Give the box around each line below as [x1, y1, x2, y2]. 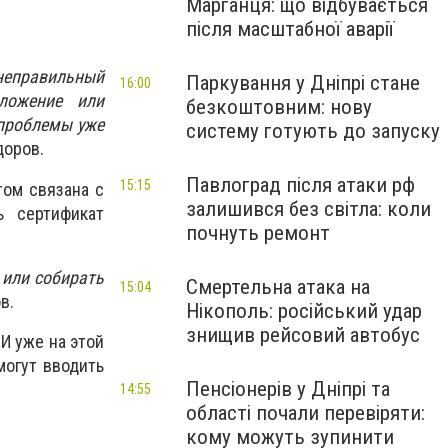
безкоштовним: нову [186, 95, 372, 119]
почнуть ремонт [186, 221, 330, 245]
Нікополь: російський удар [186, 299, 422, 323]
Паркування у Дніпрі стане [186, 71, 420, 95]
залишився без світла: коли [186, 197, 431, 221]
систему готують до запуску [186, 119, 440, 143]
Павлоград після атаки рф [186, 173, 415, 197]
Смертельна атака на [186, 275, 370, 299]
